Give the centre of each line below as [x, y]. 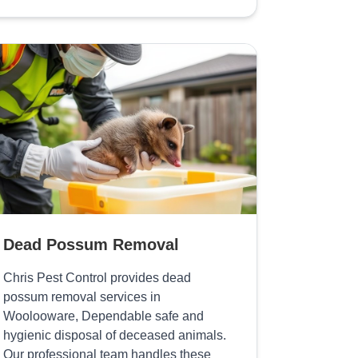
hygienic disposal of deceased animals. [115, 336]
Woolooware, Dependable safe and [104, 316]
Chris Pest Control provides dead [97, 278]
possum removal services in [82, 297]
